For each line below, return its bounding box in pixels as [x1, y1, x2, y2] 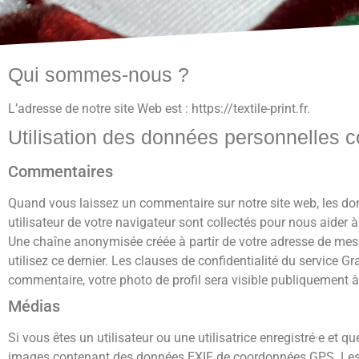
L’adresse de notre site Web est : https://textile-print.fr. [8, 100, 310, 116]
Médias [8, 296, 60, 316]
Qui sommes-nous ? [8, 63, 189, 86]
